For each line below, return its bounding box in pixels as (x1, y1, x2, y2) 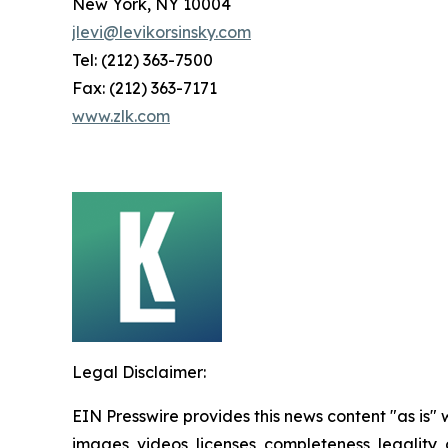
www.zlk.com (72, 106, 170, 126)
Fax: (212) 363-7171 (72, 78, 217, 98)
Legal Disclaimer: (72, 362, 206, 382)
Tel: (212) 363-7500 (72, 50, 213, 70)
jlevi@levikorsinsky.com (72, 22, 251, 42)
